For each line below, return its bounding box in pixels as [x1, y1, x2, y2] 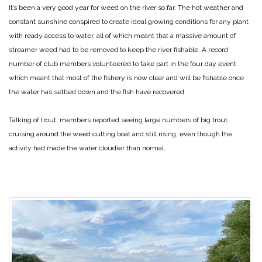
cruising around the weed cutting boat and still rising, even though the [9, 130, 232, 139]
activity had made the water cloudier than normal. [9, 144, 166, 153]
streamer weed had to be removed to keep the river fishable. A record [9, 46, 228, 54]
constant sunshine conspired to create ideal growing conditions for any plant [9, 18, 249, 26]
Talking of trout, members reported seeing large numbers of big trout [9, 116, 227, 125]
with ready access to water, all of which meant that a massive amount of [9, 32, 236, 40]
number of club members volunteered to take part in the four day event [9, 60, 236, 68]
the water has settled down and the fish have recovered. [9, 88, 186, 96]
